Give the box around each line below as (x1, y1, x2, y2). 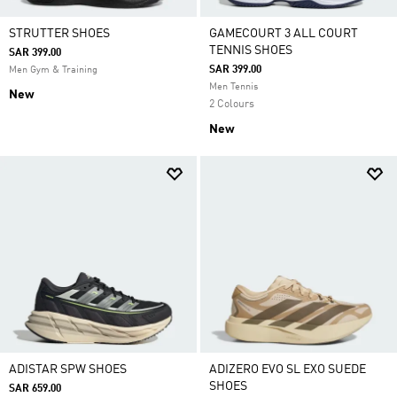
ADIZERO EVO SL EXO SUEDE (209, 363, 366, 376)
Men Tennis (209, 82, 258, 92)
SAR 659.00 (9, 384, 61, 394)
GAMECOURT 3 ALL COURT (209, 27, 358, 40)
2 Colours (209, 99, 254, 110)
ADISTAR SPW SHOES (9, 363, 127, 376)
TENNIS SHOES (209, 44, 292, 57)
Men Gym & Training (9, 66, 97, 75)
